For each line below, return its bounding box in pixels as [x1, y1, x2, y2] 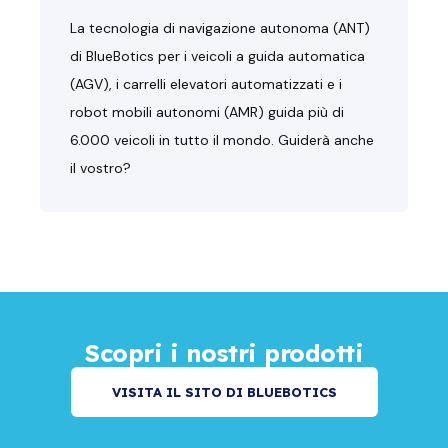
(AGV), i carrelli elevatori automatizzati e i [70, 74, 342, 93]
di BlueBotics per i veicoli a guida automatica [70, 46, 365, 65]
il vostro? [70, 158, 131, 177]
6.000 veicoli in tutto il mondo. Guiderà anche [70, 130, 374, 149]
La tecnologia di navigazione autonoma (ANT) [70, 18, 370, 37]
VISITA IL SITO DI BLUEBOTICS [111, 383, 337, 400]
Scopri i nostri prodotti [85, 337, 363, 368]
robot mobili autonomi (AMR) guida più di [70, 102, 344, 121]
